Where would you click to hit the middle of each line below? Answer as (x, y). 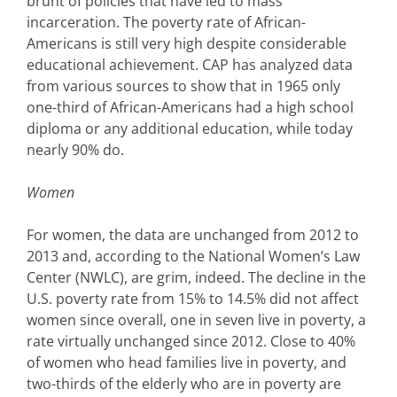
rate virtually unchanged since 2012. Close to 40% (191, 342)
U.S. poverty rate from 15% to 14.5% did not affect (193, 299)
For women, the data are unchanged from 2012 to (193, 235)
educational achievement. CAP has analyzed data (190, 65)
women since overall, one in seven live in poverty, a (196, 320)
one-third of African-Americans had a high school (190, 108)
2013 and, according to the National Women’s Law (193, 257)
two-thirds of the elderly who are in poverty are (184, 384)
